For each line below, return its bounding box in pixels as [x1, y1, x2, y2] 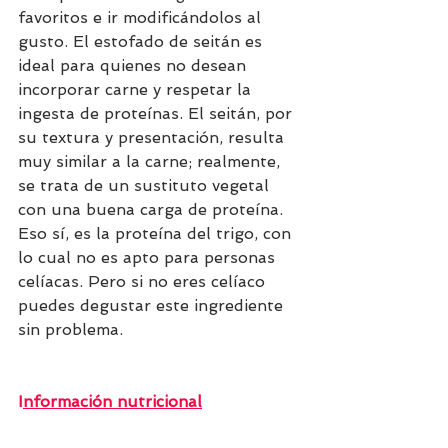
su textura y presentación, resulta [18, 128, 289, 148]
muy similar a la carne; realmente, [18, 152, 285, 172]
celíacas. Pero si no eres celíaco [18, 272, 270, 292]
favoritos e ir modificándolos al [18, 8, 266, 28]
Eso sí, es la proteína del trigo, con [18, 224, 296, 244]
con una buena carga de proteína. [18, 200, 288, 220]
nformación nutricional [23, 392, 202, 412]
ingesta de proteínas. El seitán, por [18, 104, 297, 124]
